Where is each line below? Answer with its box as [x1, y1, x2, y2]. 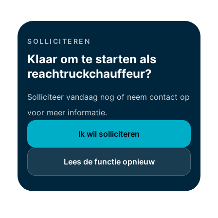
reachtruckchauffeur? [27, 66, 152, 81]
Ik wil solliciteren [78, 128, 140, 139]
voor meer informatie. [27, 107, 107, 117]
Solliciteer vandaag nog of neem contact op [27, 91, 190, 102]
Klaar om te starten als [27, 52, 156, 66]
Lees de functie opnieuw [63, 156, 155, 166]
